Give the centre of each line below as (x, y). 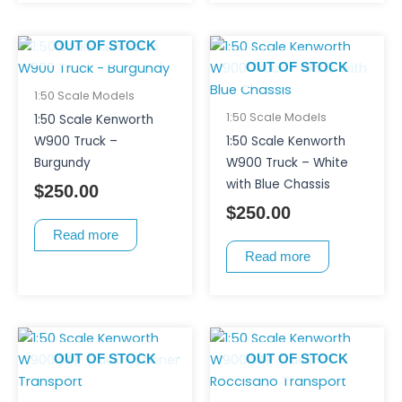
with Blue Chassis (278, 184)
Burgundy (62, 162)
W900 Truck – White (287, 162)
